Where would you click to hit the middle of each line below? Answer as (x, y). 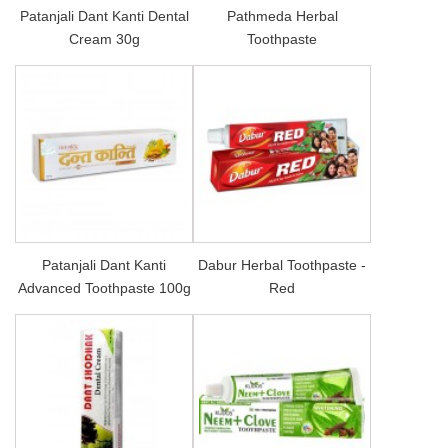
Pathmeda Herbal (282, 15)
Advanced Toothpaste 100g (104, 287)
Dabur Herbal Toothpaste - (282, 264)
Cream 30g (104, 38)
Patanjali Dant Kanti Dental (104, 15)
